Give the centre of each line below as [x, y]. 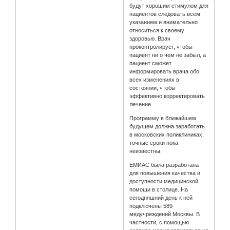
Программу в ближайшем [163, 118]
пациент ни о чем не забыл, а [168, 55]
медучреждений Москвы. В [165, 214]
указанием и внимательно [164, 22]
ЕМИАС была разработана [164, 165]
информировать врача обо [165, 71]
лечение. [141, 104]
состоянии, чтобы [153, 88]
